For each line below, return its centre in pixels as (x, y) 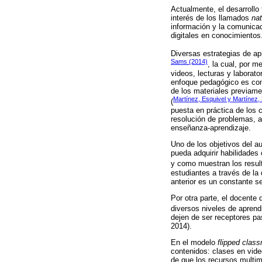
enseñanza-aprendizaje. (211, 127)
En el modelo (194, 243)
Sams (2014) (189, 62)
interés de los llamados (211, 18)
